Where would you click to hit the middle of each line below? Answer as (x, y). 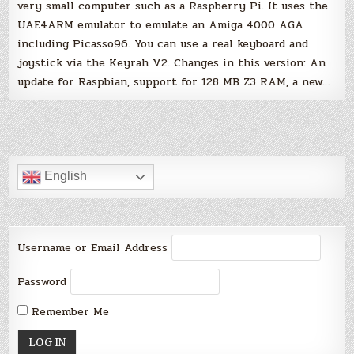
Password (42, 282)
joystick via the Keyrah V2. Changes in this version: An (172, 63)
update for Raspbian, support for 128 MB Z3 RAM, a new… (174, 82)
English (64, 176)
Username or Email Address (93, 248)
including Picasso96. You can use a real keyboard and (163, 44)
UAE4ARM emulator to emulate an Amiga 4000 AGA (161, 25)
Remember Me (69, 311)
